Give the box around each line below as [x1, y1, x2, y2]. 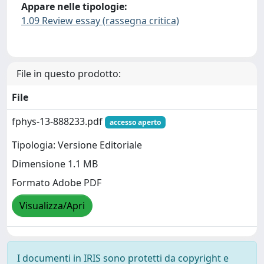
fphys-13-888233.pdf [12, 114, 105, 128]
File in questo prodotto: [16, 67, 121, 80]
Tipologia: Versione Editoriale [12, 138, 142, 151]
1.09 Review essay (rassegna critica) [21, 14, 179, 27]
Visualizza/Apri [19, 199, 85, 212]
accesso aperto [109, 117, 161, 127]
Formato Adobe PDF [12, 176, 101, 189]
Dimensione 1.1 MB [12, 157, 98, 170]
